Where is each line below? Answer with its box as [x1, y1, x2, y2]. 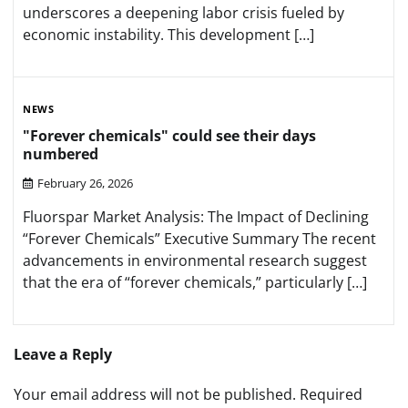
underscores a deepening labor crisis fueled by [23, 3, 344, 24]
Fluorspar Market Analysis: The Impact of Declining [23, 207, 369, 228]
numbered [23, 143, 98, 164]
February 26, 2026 [37, 175, 133, 192]
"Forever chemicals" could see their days [23, 125, 316, 146]
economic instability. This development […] [23, 25, 314, 46]
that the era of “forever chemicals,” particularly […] [23, 272, 367, 293]
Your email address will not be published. [14, 384, 296, 405]
